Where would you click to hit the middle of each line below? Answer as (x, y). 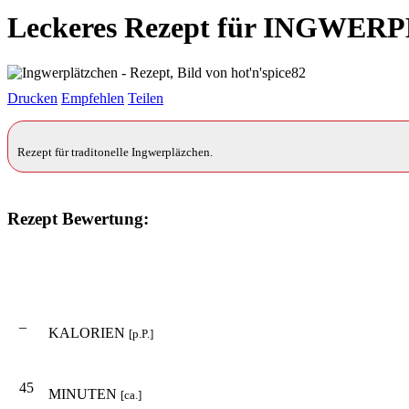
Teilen (146, 98)
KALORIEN (89, 332)
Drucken (32, 98)
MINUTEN (84, 393)
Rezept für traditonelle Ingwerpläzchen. (115, 152)
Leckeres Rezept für (135, 28)
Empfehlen (93, 98)
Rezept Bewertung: (78, 218)
